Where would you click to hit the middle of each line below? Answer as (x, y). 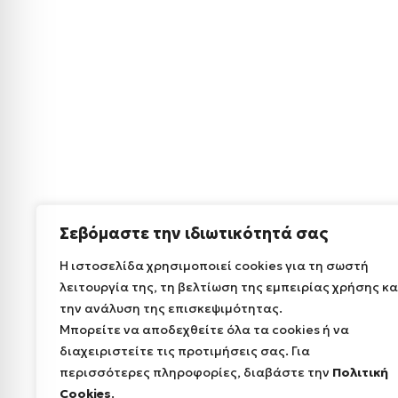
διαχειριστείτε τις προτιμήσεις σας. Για (185, 351)
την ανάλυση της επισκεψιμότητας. (171, 308)
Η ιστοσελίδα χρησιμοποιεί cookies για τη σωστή (214, 266)
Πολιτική (360, 372)
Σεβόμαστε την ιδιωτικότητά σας (194, 233)
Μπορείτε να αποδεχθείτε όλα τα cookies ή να (204, 330)
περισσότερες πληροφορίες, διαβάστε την (196, 372)
